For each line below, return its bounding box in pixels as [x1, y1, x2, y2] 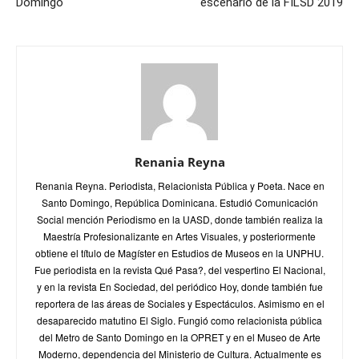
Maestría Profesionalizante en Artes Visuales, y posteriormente [43, 229, 316, 243]
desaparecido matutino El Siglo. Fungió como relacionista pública [37, 313, 322, 327]
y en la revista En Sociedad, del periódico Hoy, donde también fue [36, 280, 323, 293]
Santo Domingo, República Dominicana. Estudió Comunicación [41, 196, 318, 209]
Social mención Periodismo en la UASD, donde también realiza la [36, 212, 323, 226]
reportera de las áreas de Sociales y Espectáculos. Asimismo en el [34, 296, 325, 310]
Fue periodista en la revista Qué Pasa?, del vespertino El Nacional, [34, 263, 325, 276]
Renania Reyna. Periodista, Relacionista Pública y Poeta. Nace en [34, 179, 325, 192]
